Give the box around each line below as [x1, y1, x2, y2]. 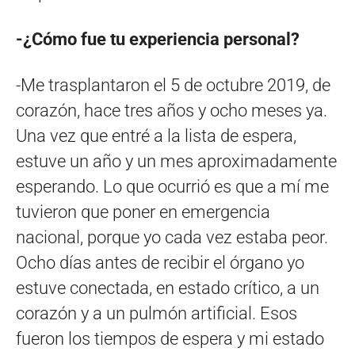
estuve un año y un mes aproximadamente [16, 151, 337, 172]
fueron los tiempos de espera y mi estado [16, 329, 324, 349]
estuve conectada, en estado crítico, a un [16, 278, 319, 299]
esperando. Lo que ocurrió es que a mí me [16, 177, 329, 197]
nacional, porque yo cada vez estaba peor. [16, 227, 328, 248]
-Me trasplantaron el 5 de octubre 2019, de [16, 75, 330, 96]
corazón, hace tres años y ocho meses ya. [16, 101, 327, 121]
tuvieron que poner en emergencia [16, 202, 270, 223]
